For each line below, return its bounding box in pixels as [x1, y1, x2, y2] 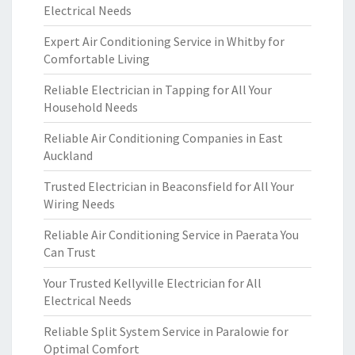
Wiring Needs [44, 196, 115, 212]
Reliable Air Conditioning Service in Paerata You [44, 227, 299, 242]
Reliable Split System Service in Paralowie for [44, 323, 288, 339]
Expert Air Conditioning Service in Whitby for [44, 33, 284, 49]
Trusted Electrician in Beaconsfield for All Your [44, 178, 294, 194]
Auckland [44, 147, 93, 163]
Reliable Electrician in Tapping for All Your [44, 82, 272, 97]
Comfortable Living [44, 51, 150, 67]
